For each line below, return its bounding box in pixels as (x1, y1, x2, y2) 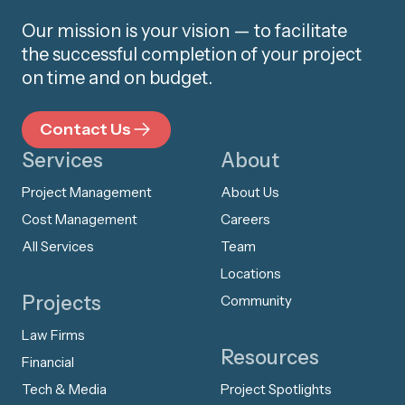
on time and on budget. (22, 66, 212, 89)
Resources (221, 344, 319, 370)
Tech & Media (22, 380, 107, 398)
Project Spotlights (221, 380, 332, 398)
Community (221, 291, 292, 309)
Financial (22, 353, 74, 371)
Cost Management (22, 210, 137, 228)
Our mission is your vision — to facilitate (22, 19, 347, 42)
